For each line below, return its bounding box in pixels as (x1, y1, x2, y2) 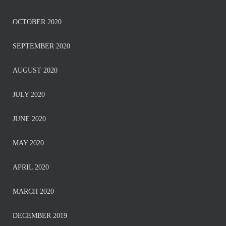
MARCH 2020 (13, 188, 54, 195)
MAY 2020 (13, 139, 44, 147)
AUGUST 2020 (13, 67, 58, 74)
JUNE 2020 (13, 115, 46, 123)
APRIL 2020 (13, 163, 49, 171)
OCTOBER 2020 (13, 18, 62, 26)
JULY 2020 (13, 91, 45, 98)
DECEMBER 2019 (13, 212, 67, 219)
